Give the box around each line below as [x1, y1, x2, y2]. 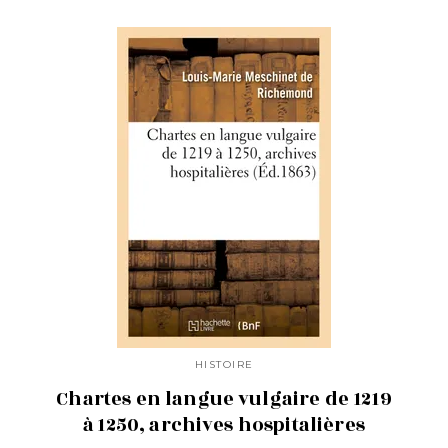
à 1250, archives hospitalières [83, 410, 365, 439]
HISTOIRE [194, 357, 254, 371]
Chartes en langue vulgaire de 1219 [56, 384, 392, 413]
